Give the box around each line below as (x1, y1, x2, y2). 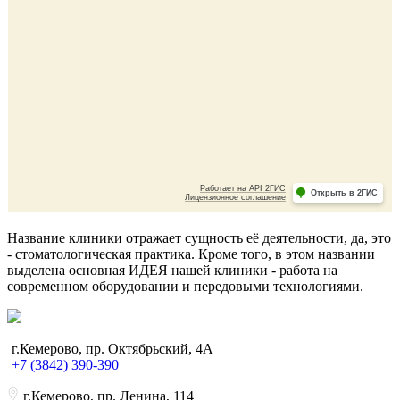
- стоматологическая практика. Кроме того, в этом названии (7, 246, 375, 262)
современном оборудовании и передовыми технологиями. (7, 279, 363, 295)
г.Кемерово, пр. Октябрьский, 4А (12, 341, 213, 357)
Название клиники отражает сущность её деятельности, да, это (7, 230, 391, 246)
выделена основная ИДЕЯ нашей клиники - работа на (7, 262, 337, 279)
